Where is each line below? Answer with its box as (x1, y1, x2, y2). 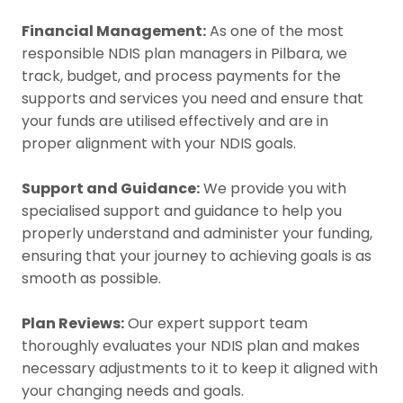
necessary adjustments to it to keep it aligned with (22, 357, 378, 379)
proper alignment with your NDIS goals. (22, 132, 296, 154)
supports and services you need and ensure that (22, 87, 363, 109)
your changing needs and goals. (22, 380, 244, 401)
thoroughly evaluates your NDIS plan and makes (22, 335, 360, 356)
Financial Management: (22, 20, 206, 41)
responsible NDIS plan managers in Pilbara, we (22, 42, 347, 64)
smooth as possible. (22, 267, 161, 289)
